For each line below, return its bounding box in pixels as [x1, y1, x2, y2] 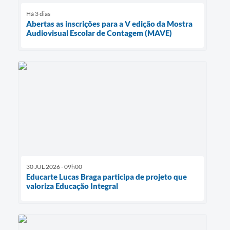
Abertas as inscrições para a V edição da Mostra [26, 18, 193, 28]
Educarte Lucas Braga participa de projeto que [26, 171, 187, 181]
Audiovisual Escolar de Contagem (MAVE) [26, 28, 172, 37]
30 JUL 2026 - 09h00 [26, 162, 82, 170]
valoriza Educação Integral [26, 181, 118, 190]
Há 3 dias [26, 9, 50, 17]
